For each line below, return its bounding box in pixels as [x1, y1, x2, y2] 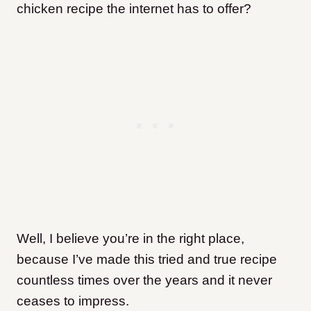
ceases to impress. [17, 294, 129, 308]
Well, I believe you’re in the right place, [17, 231, 244, 246]
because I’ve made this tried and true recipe [17, 252, 277, 267]
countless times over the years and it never [17, 273, 272, 287]
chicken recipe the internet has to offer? [17, 1, 251, 16]
